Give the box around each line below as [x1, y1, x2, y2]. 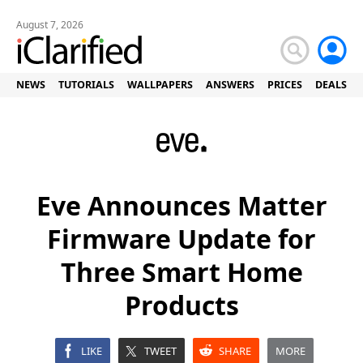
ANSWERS [206, 78, 254, 92]
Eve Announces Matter [36, 188, 327, 223]
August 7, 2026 [16, 18, 83, 32]
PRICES [267, 78, 302, 92]
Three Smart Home [60, 254, 303, 289]
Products [124, 288, 239, 322]
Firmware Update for [47, 221, 316, 256]
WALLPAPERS [127, 78, 193, 92]
